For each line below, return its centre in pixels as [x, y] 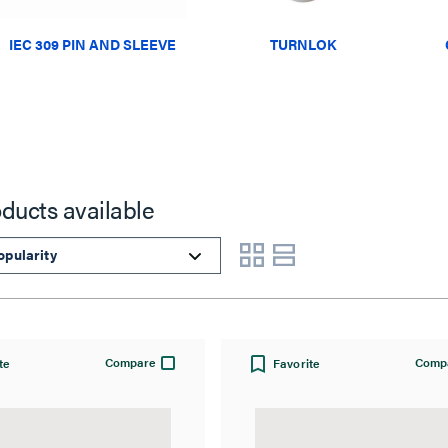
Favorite [297, 362]
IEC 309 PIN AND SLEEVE [93, 43]
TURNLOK [302, 43]
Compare [130, 361]
